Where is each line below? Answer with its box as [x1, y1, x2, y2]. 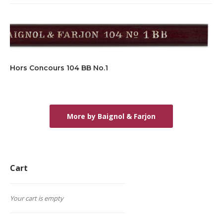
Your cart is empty [10, 194, 63, 203]
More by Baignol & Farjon [66, 111, 156, 121]
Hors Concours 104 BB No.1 [10, 63, 108, 73]
